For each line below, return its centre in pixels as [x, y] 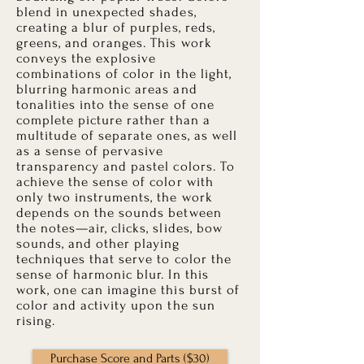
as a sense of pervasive [90, 151]
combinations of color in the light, [124, 74]
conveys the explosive [87, 58]
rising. [36, 321]
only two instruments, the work [115, 197]
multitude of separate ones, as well [127, 135]
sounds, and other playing [98, 243]
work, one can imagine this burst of [128, 290]
